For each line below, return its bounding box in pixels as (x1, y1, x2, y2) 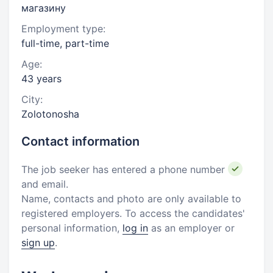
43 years (21, 73, 62, 85)
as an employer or (148, 222, 235, 234)
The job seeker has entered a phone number (21, 163, 228, 175)
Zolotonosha (21, 108, 79, 120)
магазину (21, 2, 66, 14)
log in (122, 222, 148, 234)
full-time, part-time (21, 37, 109, 49)
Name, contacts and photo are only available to (21, 193, 241, 205)
